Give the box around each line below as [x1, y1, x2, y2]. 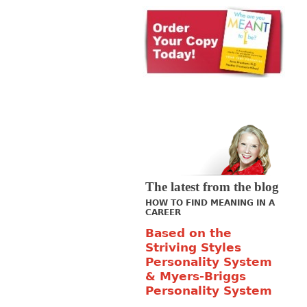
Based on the [145, 226, 232, 240]
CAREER [145, 208, 181, 217]
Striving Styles [145, 241, 241, 254]
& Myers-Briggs [145, 269, 246, 283]
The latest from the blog [145, 180, 279, 194]
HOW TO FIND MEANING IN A [145, 198, 275, 208]
